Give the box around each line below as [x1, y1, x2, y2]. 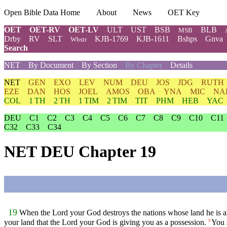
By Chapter [117, 61, 170, 69]
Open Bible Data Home [4, 8, 80, 17]
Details [170, 61, 193, 69]
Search [4, 44, 28, 52]
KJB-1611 [136, 34, 169, 43]
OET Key [168, 8, 200, 17]
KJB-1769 [95, 34, 128, 43]
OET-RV [29, 25, 60, 34]
